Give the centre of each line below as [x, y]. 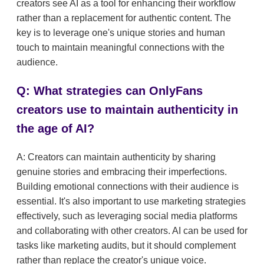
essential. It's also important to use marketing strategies [131, 202]
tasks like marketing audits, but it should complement [126, 246]
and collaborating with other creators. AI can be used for [132, 231]
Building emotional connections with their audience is [128, 187]
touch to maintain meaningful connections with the [121, 48]
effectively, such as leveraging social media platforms [127, 216]
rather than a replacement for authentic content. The [124, 18]
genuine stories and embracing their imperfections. [122, 172]
